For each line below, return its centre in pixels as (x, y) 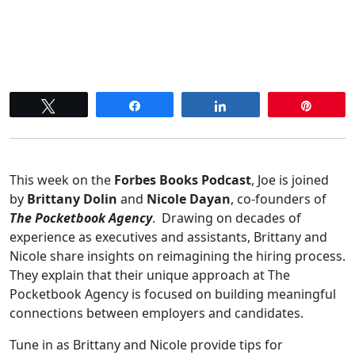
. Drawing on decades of (227, 218)
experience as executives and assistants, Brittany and (168, 237)
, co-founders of (279, 199)
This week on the (62, 180)
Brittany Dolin (72, 199)
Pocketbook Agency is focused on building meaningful (173, 294)
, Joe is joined (290, 180)
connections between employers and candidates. (157, 313)
